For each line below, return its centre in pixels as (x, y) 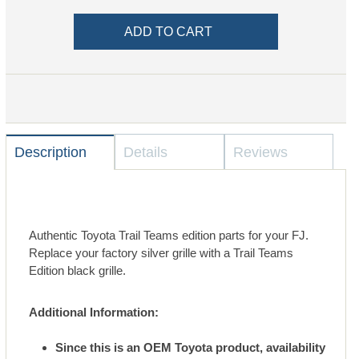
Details (146, 153)
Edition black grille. (78, 271)
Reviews (260, 153)
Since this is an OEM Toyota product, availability (190, 348)
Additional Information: (94, 313)
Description (50, 153)
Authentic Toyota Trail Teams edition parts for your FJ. (169, 236)
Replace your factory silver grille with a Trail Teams (161, 253)
